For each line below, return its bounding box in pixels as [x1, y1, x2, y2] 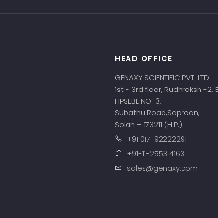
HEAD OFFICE [115, 53, 173, 64]
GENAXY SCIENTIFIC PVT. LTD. [115, 73, 211, 83]
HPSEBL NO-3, [115, 96, 163, 106]
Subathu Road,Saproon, [115, 108, 201, 118]
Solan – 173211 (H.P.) [115, 119, 182, 129]
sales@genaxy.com [127, 163, 198, 173]
